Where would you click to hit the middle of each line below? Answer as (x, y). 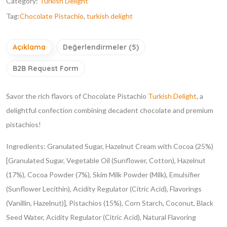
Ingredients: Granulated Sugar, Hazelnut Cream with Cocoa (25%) (110, 146)
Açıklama (29, 47)
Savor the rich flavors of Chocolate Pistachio (77, 96)
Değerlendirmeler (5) (101, 47)
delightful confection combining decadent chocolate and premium (110, 110)
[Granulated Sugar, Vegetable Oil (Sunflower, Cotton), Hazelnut (106, 160)
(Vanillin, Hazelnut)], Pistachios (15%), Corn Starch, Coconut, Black (110, 203)
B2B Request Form (46, 68)
